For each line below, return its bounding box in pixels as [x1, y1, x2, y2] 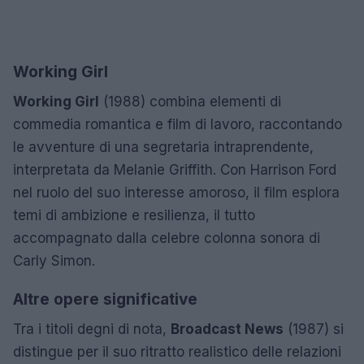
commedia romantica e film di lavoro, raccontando [13, 115, 342, 132]
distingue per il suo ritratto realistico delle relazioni [13, 343, 341, 360]
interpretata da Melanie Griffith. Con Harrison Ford [13, 161, 336, 178]
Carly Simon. [13, 252, 95, 269]
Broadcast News [171, 320, 284, 337]
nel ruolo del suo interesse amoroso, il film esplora [13, 184, 340, 201]
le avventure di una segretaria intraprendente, [13, 138, 314, 155]
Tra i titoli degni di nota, [13, 320, 171, 337]
